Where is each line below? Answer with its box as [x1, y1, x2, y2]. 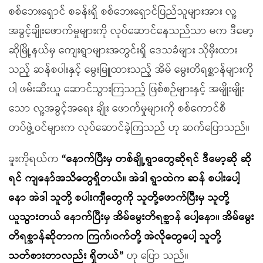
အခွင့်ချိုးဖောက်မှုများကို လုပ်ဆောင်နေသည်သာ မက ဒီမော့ [9, 22, 254, 40]
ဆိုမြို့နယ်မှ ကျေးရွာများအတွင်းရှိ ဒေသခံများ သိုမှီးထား [9, 42, 238, 59]
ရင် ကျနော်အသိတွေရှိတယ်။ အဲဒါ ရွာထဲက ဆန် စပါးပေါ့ [9, 170, 240, 187]
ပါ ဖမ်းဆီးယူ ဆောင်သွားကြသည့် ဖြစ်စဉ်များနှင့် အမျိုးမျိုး [9, 80, 245, 98]
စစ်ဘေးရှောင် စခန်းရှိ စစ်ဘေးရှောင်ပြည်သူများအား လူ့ [9, 3, 237, 21]
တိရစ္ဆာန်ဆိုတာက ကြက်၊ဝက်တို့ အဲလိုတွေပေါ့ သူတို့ [9, 228, 221, 245]
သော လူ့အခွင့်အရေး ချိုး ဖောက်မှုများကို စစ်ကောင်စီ [9, 100, 226, 117]
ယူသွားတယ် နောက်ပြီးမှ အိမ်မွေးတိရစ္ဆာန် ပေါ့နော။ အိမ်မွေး [9, 208, 254, 226]
